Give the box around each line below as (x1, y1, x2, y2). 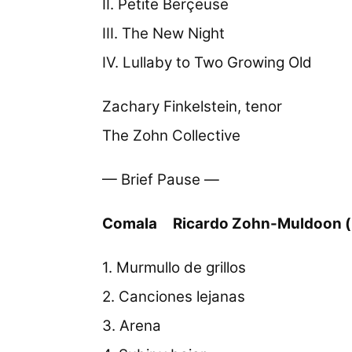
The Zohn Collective (102, 126, 241, 145)
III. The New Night (102, 24, 225, 43)
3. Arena (102, 316, 162, 335)
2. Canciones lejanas (102, 287, 246, 306)
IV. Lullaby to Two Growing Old (102, 53, 313, 72)
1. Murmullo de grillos (102, 258, 247, 277)
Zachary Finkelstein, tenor (102, 97, 283, 116)
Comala (102, 214, 158, 233)
